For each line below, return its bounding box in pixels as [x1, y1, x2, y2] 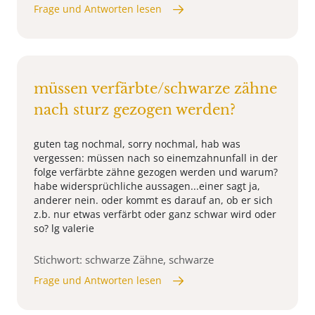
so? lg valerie [34, 221, 94, 236]
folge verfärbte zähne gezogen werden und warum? [34, 165, 278, 179]
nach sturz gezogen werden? [34, 101, 236, 119]
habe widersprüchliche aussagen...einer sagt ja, [34, 179, 260, 193]
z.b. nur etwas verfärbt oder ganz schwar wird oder [34, 207, 276, 221]
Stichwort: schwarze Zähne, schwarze [34, 252, 214, 267]
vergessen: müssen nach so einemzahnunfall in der [34, 151, 278, 165]
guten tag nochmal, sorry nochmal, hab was [34, 137, 240, 151]
